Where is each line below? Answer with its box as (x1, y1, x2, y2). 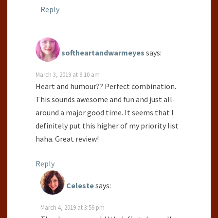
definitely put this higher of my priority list (36, 121, 179, 131)
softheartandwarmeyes (61, 48, 145, 58)
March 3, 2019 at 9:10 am (36, 71, 100, 79)
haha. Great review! (36, 134, 99, 144)
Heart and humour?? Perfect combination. (36, 81, 176, 91)
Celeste (66, 181, 94, 191)
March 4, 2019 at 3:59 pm (40, 203, 105, 212)
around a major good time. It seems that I (36, 108, 174, 118)
